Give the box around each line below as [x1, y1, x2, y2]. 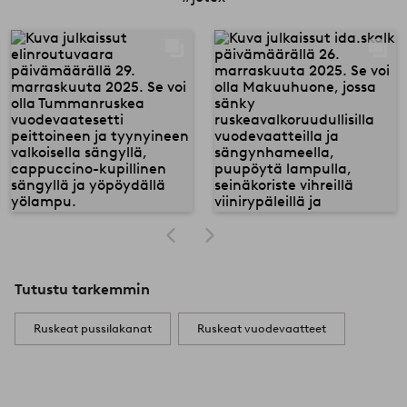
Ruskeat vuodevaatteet [197, 322, 326, 336]
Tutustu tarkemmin [15, 281, 150, 299]
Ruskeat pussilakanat [34, 322, 152, 336]
